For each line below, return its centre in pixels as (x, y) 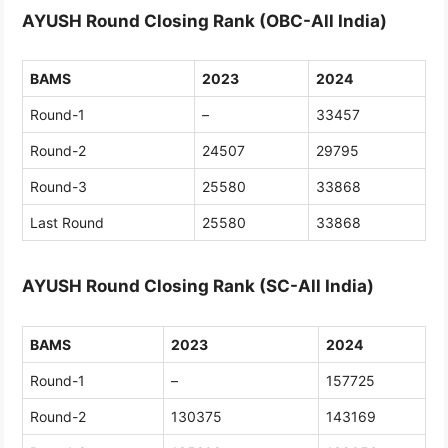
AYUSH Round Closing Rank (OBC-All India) (204, 20)
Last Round (67, 223)
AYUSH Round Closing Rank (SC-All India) (198, 286)
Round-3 (58, 187)
